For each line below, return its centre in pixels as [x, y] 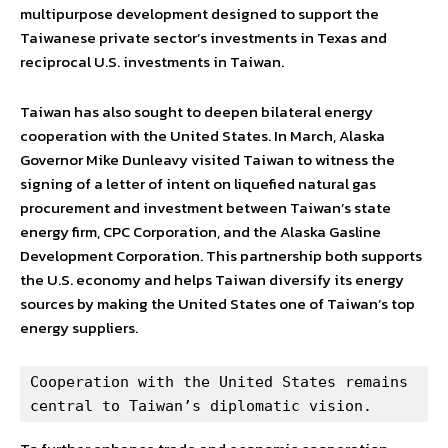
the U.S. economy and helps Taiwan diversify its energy [212, 280]
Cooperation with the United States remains [219, 382]
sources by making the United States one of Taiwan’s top [217, 304]
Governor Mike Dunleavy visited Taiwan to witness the [207, 160]
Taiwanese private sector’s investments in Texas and [203, 38]
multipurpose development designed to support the [199, 14]
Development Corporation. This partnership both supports [221, 256]
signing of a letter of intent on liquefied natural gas [198, 184]
